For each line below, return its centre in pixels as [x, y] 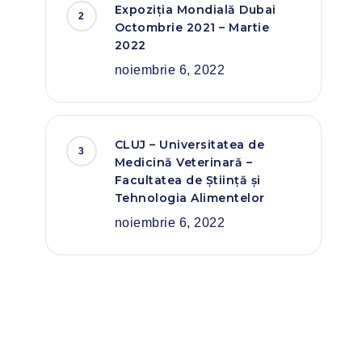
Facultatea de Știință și [187, 180]
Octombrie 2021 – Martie [192, 27]
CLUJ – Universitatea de [189, 145]
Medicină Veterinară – [183, 162]
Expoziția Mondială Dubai [195, 10]
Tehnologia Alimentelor [189, 198]
